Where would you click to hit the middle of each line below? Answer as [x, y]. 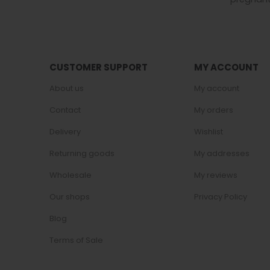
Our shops [70, 196]
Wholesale [71, 175]
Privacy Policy [221, 196]
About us [67, 88]
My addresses [222, 153]
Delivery [65, 131]
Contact [65, 110]
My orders [214, 110]
